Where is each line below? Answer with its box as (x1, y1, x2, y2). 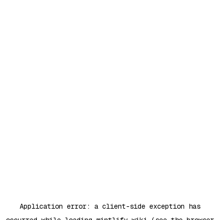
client (102, 202, 126, 211)
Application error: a (20, 202, 102, 211)
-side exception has (126, 202, 200, 211)
